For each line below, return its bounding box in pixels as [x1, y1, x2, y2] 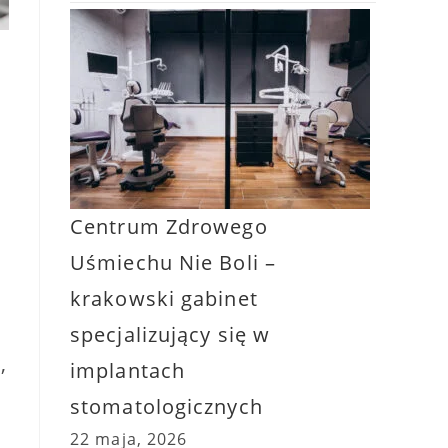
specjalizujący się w [70, 321, 271, 348]
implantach [70, 357, 185, 384]
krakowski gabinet [70, 285, 258, 312]
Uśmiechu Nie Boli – [70, 249, 276, 276]
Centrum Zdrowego [70, 213, 268, 240]
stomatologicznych [70, 393, 263, 420]
